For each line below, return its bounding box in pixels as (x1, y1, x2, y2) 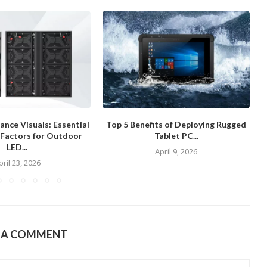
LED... (7, 142, 28, 153)
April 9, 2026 (155, 146, 198, 157)
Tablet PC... (154, 131, 198, 141)
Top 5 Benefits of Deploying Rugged (106, 119, 247, 130)
